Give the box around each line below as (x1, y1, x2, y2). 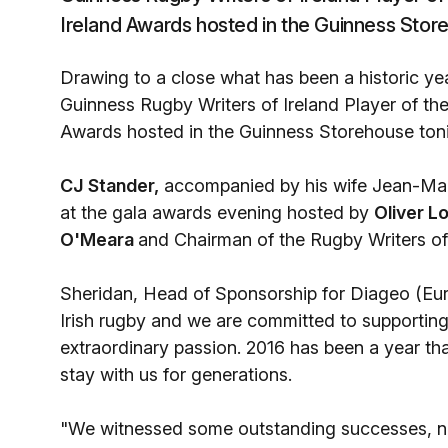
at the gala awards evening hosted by (60, 202, 374, 223)
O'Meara (60, 229, 138, 250)
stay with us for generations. (60, 364, 292, 385)
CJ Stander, (60, 175, 159, 196)
